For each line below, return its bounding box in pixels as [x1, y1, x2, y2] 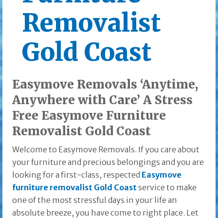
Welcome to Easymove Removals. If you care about [12, 145, 200, 155]
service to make [137, 182, 197, 193]
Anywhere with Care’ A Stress [12, 92, 193, 108]
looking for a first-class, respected [12, 170, 142, 180]
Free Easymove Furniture [12, 108, 166, 124]
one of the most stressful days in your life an [12, 195, 177, 205]
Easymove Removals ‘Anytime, [12, 77, 198, 92]
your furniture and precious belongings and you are [12, 157, 204, 167]
